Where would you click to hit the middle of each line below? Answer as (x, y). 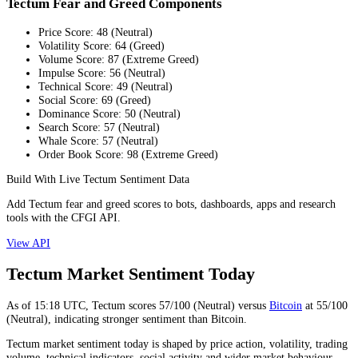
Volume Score (70, 59)
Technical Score (74, 86)
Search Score (68, 127)
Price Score (64, 32)
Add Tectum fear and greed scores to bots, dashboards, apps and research (171, 204)
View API (28, 243)
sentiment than (175, 318)
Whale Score (67, 140)
